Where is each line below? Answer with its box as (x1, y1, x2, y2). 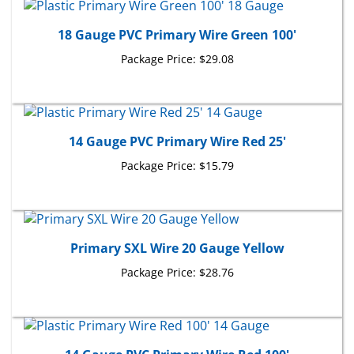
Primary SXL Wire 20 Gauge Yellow (70, 223, 284, 240)
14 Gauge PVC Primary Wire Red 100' (65, 330, 289, 347)
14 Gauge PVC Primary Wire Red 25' (68, 116, 286, 134)
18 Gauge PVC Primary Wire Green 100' (58, 9, 296, 27)
